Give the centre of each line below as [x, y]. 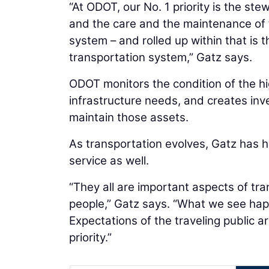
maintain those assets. [129, 117]
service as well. [109, 160]
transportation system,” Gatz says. [161, 57]
